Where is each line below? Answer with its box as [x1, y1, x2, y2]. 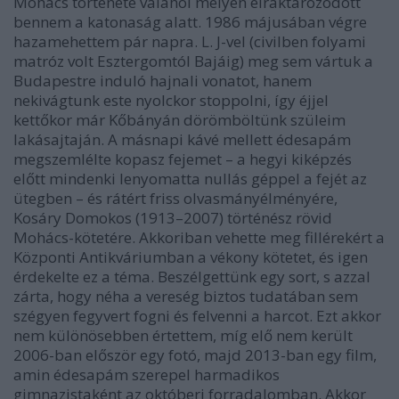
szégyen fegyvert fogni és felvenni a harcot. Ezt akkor [13, 305, 381, 326]
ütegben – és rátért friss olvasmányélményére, [13, 187, 338, 208]
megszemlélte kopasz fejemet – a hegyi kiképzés [13, 148, 352, 169]
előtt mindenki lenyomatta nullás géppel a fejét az [13, 167, 367, 189]
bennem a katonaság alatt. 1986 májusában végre [13, 11, 367, 32]
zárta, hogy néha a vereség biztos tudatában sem [13, 285, 358, 306]
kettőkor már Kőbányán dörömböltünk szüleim [13, 109, 346, 130]
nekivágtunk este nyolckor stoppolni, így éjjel [13, 89, 329, 110]
